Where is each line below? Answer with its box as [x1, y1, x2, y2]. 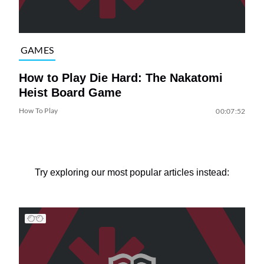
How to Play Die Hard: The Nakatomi [18, 71, 223, 84]
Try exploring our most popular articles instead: [35, 167, 229, 177]
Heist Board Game [18, 85, 121, 99]
